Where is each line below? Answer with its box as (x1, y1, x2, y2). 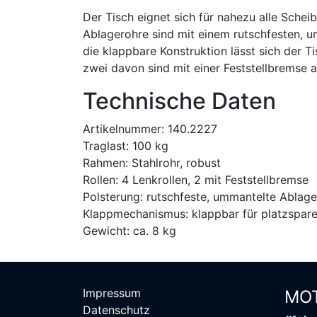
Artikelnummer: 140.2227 (83, 121, 217, 136)
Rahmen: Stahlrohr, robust (83, 155, 221, 170)
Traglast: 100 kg (83, 138, 168, 153)
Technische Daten (83, 86, 276, 115)
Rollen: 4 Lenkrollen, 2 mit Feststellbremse (83, 172, 309, 187)
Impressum (83, 286, 141, 300)
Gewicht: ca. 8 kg (83, 223, 176, 238)
